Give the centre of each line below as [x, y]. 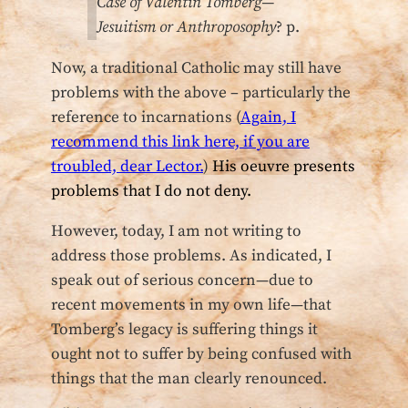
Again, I [268, 117]
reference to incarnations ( [146, 117]
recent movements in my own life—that [191, 306]
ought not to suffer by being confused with [201, 355]
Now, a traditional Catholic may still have [196, 68]
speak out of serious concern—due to [182, 281]
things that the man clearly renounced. [189, 379]
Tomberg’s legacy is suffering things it [184, 330]
